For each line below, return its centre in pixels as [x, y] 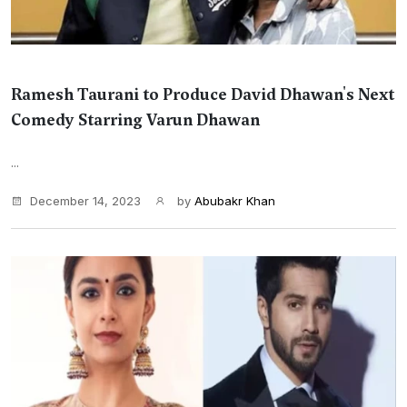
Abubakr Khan [235, 201]
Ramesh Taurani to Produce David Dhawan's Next [203, 94]
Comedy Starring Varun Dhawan [135, 120]
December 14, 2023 [85, 201]
